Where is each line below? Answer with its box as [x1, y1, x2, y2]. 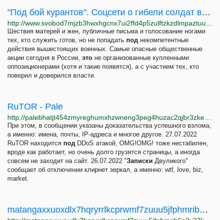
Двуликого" [153, 157, 188, 165]
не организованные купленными [92, 54, 189, 61]
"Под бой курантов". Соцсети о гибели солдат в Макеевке [202, 7, 211, 17]
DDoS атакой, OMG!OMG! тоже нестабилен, [75, 139, 208, 147]
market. [7, 175, 29, 182]
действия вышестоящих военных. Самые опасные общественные [7, 45, 202, 53]
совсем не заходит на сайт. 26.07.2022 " [7, 157, 127, 165]
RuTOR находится [7, 139, 63, 147]
